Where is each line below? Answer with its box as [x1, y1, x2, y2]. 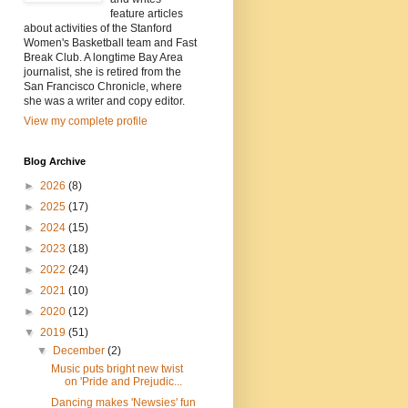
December [53, 344, 108, 358]
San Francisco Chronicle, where [24, 80, 182, 94]
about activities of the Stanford [24, 22, 172, 36]
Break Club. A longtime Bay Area [24, 51, 183, 65]
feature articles [110, 7, 183, 21]
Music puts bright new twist [50, 362, 183, 376]
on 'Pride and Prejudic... [64, 375, 182, 389]
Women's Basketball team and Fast [24, 36, 197, 50]
